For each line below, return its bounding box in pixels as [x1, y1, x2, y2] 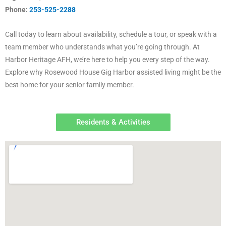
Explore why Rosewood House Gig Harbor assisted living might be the [5, 68, 221, 77]
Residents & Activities [76, 118, 150, 127]
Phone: [5, 6, 29, 14]
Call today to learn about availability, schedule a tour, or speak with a [5, 30, 217, 39]
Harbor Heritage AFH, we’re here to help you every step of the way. [5, 55, 210, 64]
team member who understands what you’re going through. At [5, 43, 200, 51]
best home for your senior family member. [5, 81, 134, 89]
